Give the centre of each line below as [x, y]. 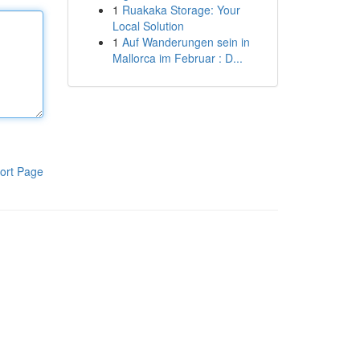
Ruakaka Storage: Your [181, 10]
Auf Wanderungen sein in [186, 42]
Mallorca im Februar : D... [177, 58]
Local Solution [148, 26]
